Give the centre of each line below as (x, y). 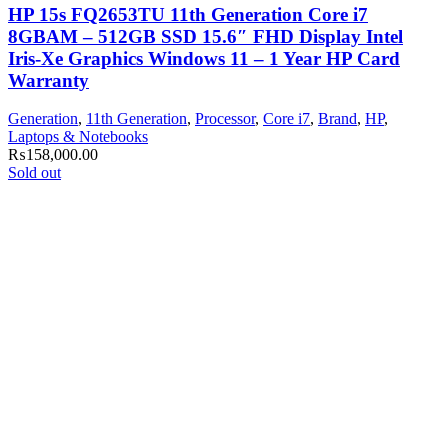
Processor (225, 119)
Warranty (48, 80)
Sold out (34, 173)
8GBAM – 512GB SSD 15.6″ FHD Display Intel (205, 36)
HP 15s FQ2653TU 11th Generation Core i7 (188, 14)
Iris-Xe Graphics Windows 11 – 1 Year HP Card (204, 58)
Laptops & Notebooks (78, 137)
